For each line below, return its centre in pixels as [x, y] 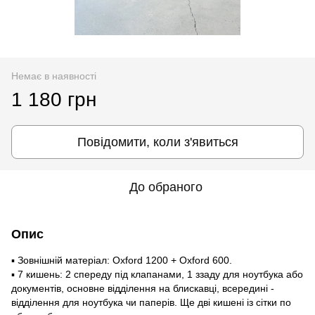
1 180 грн [54, 99]
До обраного [166, 187]
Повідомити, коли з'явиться [157, 142]
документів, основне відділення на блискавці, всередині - [143, 288]
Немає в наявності [54, 76]
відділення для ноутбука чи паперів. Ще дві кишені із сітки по [151, 302]
